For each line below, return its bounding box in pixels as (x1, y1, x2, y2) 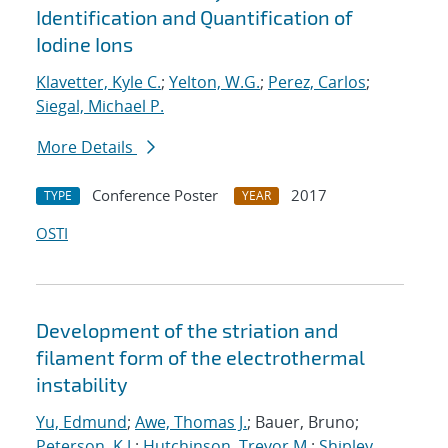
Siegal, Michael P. (36, 95, 164, 118)
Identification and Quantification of (36, 5, 353, 30)
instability (36, 372, 128, 397)
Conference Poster (92, 185, 218, 206)
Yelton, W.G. (169, 71, 260, 94)
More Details (37, 136, 137, 159)
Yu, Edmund (36, 411, 127, 434)
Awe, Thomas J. (135, 411, 247, 434)
